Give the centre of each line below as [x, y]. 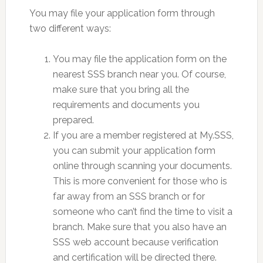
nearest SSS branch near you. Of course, [139, 74]
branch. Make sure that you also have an [139, 227]
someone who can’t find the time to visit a [142, 211]
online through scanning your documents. [142, 166]
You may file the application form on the [139, 59]
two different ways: [70, 28]
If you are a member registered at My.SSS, [143, 135]
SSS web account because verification [135, 242]
